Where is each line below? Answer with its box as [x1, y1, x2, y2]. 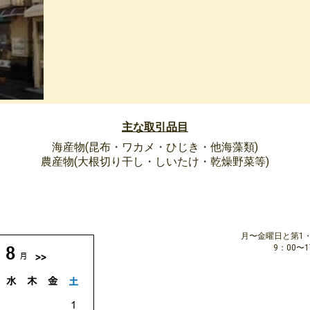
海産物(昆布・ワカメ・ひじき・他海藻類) [52, 140, 258, 154]
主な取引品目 [122, 120, 188, 134]
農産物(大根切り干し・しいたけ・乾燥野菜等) [41, 155, 269, 168]
